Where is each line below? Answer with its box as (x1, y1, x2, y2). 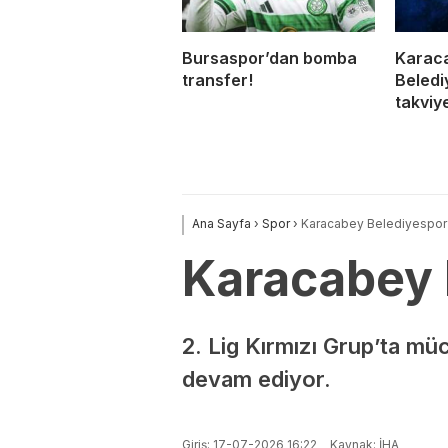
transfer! (182, 69, 253, 90)
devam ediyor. (182, 365, 331, 392)
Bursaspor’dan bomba (182, 47, 357, 68)
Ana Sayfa (192, 215, 251, 231)
